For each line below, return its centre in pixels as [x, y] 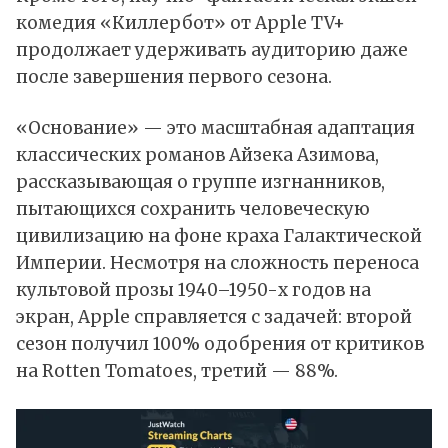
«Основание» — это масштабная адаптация [215, 128]
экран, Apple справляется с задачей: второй [214, 317]
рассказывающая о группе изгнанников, [200, 182]
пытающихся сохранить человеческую [193, 209]
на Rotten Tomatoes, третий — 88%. [177, 371]
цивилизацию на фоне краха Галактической [219, 236]
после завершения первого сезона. [174, 77]
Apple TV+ [300, 23]
